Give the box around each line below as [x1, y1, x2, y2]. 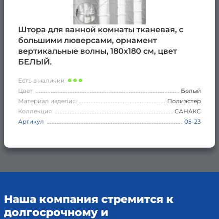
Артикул [18, 117, 44, 125]
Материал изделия [18, 97, 76, 105]
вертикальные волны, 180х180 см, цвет [18, 46, 177, 56]
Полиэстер [167, 97, 201, 105]
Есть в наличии [18, 76, 65, 84]
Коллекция [18, 107, 52, 115]
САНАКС [175, 107, 201, 115]
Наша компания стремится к [4, 192, 174, 206]
